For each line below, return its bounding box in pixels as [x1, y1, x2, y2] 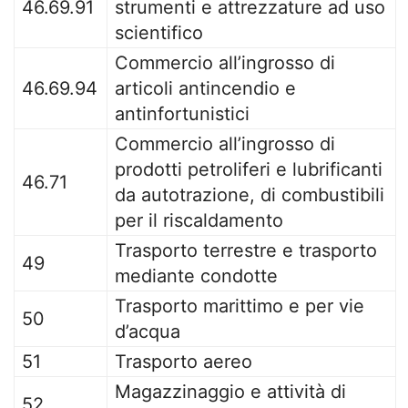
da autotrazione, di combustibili [115, 184, 384, 206]
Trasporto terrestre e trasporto [115, 240, 377, 261]
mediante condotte [115, 265, 278, 287]
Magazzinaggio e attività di [115, 381, 346, 403]
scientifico [115, 22, 203, 44]
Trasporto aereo [115, 351, 252, 372]
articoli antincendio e [115, 77, 296, 99]
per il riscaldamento [115, 209, 283, 231]
